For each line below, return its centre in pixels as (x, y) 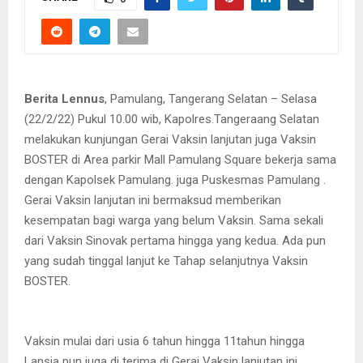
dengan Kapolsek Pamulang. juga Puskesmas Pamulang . (175, 179)
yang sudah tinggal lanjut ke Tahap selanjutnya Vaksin (166, 261)
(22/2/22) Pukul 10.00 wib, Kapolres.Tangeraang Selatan (172, 119)
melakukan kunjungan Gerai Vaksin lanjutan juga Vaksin (170, 139)
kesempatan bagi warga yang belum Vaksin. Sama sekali (174, 220)
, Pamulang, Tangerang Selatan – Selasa (211, 98)
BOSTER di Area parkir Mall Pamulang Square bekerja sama (180, 159)
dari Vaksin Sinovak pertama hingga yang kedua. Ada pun (175, 240)
